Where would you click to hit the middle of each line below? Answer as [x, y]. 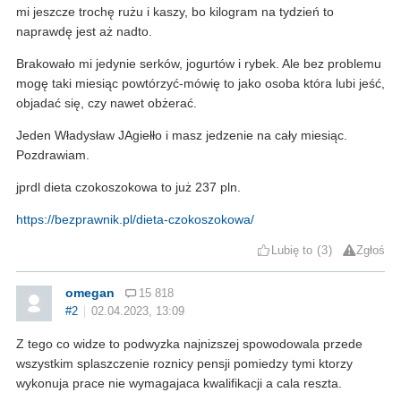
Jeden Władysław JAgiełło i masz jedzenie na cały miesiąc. [182, 135]
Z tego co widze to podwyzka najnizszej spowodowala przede [189, 343]
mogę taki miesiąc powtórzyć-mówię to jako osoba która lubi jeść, [200, 83]
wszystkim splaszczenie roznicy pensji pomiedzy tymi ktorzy [184, 363]
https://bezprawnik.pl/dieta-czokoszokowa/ [135, 219]
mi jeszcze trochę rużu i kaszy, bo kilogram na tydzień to [175, 11]
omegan [90, 292]
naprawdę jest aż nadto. [84, 31]
